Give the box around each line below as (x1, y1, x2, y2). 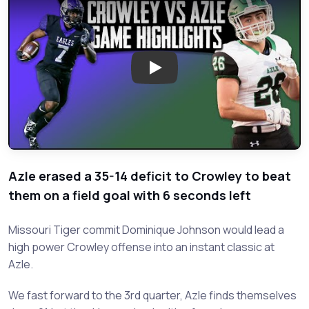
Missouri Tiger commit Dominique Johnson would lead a (8, 221, 284, 237)
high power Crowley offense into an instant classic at (8, 239, 275, 255)
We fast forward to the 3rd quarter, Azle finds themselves (8, 287, 297, 303)
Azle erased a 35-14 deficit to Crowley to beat (8, 167, 291, 184)
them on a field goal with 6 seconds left (8, 186, 251, 203)
